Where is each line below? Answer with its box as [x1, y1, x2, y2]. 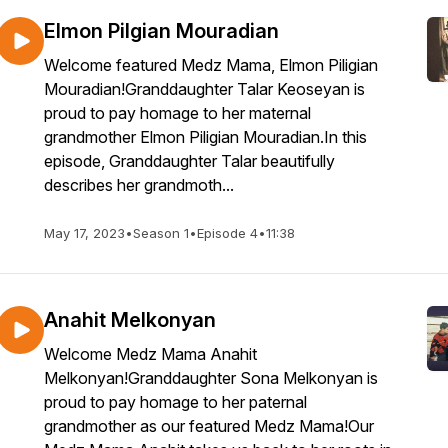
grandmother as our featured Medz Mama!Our [44, 416, 374, 436]
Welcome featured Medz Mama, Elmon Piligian [44, 55, 378, 75]
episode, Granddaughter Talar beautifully [44, 151, 335, 171]
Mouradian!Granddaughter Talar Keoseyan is [44, 79, 365, 99]
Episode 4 [197, 225, 258, 241]
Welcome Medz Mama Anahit [44, 344, 257, 364]
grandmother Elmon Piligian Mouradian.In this [44, 127, 367, 147]
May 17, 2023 [44, 225, 125, 241]
